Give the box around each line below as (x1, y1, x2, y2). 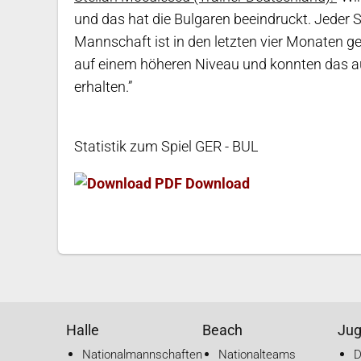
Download (182, 175, 250, 193)
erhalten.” (74, 78, 132, 96)
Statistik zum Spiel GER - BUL (74, 138, 259, 156)
